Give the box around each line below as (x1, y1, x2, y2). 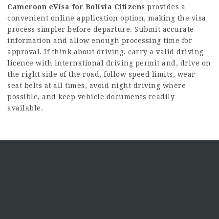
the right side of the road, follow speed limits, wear (7, 70, 196, 78)
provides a (145, 2, 185, 11)
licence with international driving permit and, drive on (7, 59, 211, 67)
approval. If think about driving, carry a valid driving (7, 47, 204, 56)
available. (7, 104, 43, 112)
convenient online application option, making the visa (7, 14, 206, 22)
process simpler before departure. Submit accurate (7, 25, 194, 33)
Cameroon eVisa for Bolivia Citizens (7, 2, 145, 11)
